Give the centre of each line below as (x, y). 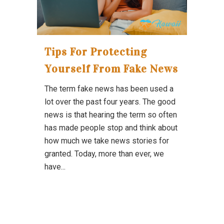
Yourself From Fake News (111, 69)
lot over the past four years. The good (110, 102)
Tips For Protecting (96, 52)
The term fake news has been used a (109, 89)
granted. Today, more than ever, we (104, 154)
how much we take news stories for (107, 141)
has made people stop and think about (111, 128)
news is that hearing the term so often (111, 115)
